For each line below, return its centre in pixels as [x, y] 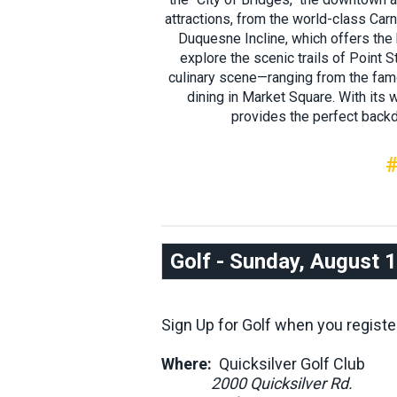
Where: [187, 364]
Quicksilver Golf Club [288, 364]
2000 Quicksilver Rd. [282, 384]
